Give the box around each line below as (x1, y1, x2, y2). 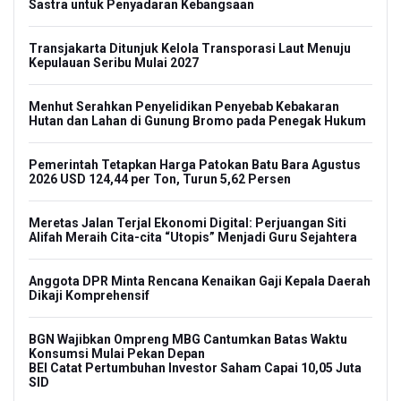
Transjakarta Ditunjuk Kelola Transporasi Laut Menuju (29, 40, 351, 55)
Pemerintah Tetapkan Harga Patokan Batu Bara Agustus (29, 157, 361, 172)
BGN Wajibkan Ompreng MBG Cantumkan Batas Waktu (29, 331, 347, 346)
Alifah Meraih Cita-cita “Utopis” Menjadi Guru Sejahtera (29, 229, 357, 244)
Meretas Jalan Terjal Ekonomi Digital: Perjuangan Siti (29, 215, 346, 230)
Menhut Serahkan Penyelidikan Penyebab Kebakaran (29, 98, 339, 114)
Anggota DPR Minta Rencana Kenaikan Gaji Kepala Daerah (29, 273, 371, 288)
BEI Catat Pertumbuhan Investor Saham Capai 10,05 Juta (29, 360, 362, 375)
